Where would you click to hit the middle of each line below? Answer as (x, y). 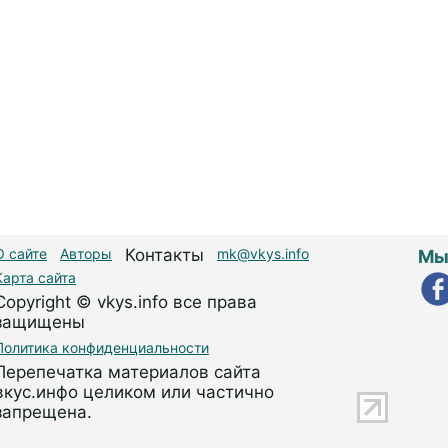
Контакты (164, 255)
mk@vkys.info (263, 254)
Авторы (86, 254)
